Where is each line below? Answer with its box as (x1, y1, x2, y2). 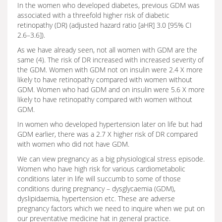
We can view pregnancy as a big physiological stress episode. (17, 154, 205, 164)
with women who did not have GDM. (17, 139, 129, 149)
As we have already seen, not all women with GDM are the (17, 45, 197, 55)
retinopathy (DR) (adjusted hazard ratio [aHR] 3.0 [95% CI (17, 20, 192, 30)
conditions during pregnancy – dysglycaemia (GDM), (17, 184, 175, 193)
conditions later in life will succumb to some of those (17, 174, 181, 183)
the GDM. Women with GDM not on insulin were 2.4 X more (17, 65, 203, 74)
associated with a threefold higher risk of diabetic (17, 10, 171, 20)
